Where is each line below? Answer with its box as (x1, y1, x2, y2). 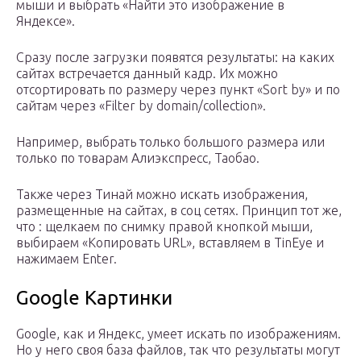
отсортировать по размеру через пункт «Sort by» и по (16, 82, 340, 98)
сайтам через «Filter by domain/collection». (16, 98, 266, 114)
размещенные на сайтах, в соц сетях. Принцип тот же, (16, 203, 342, 218)
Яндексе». (16, 14, 75, 29)
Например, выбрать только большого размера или (16, 135, 325, 150)
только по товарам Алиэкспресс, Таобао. (16, 151, 259, 166)
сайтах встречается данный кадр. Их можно (16, 66, 278, 81)
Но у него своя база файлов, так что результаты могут (16, 342, 340, 358)
